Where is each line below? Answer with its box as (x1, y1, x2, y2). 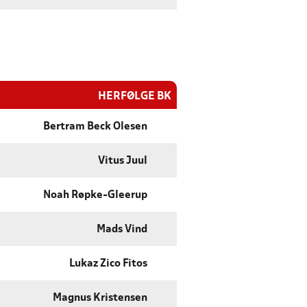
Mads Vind (97, 225, 147, 235)
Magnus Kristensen (53, 293, 147, 304)
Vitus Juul (98, 156, 147, 167)
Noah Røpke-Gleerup (43, 191, 147, 201)
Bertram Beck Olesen (43, 122, 147, 132)
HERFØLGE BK (98, 91, 171, 102)
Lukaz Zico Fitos (69, 259, 147, 269)
